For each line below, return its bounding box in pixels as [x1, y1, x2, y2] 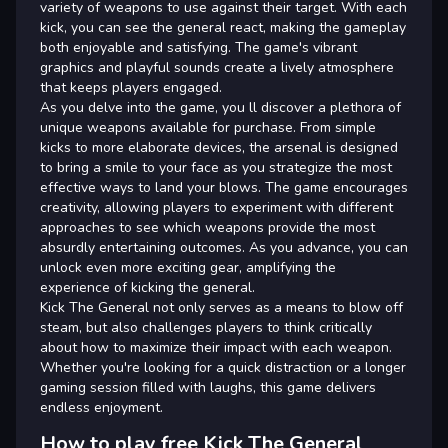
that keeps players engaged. [40, 78, 222, 97]
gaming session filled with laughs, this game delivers [40, 378, 376, 397]
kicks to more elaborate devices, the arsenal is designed [40, 138, 398, 157]
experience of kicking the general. [40, 278, 255, 297]
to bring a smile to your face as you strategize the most [40, 158, 392, 177]
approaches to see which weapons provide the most [40, 218, 375, 237]
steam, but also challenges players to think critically [40, 318, 372, 337]
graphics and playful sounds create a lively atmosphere [40, 58, 394, 77]
